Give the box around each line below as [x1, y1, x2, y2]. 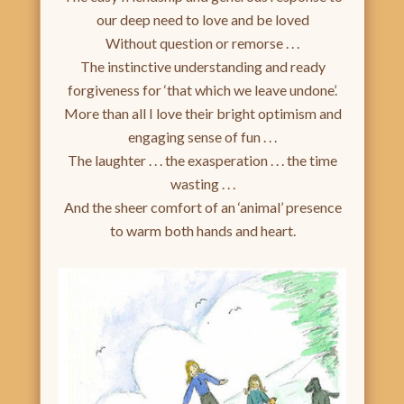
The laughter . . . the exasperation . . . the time [68, 151, 337, 170]
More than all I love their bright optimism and [63, 105, 342, 123]
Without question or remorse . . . [106, 34, 299, 52]
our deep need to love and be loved [96, 11, 309, 29]
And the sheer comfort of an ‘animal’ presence [63, 198, 342, 216]
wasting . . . [170, 175, 235, 193]
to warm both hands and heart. [109, 222, 296, 240]
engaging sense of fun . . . [128, 128, 277, 146]
